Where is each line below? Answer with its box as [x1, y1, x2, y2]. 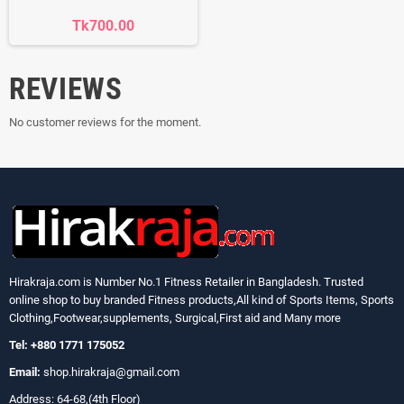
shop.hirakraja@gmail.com [41, 365, 179, 380]
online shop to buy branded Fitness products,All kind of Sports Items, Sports [9, 293, 394, 308]
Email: [9, 365, 41, 380]
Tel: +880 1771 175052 [9, 338, 124, 353]
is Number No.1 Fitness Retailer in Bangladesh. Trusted [80, 275, 363, 289]
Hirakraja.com [9, 275, 80, 289]
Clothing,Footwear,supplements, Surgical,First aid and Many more [9, 311, 341, 326]
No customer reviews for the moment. [9, 115, 201, 130]
